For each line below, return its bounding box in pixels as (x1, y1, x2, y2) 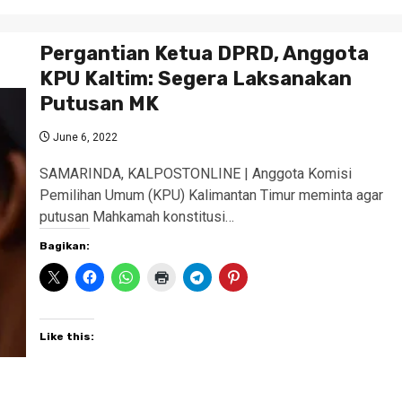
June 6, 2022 (49, 131, 118, 144)
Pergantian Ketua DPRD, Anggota (39, 41, 369, 66)
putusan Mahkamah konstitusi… (39, 208, 234, 225)
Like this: (39, 330, 94, 343)
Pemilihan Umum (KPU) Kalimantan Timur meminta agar (39, 187, 383, 204)
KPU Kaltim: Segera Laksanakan (39, 66, 352, 91)
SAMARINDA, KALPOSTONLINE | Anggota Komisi (39, 165, 352, 182)
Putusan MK (39, 92, 159, 116)
